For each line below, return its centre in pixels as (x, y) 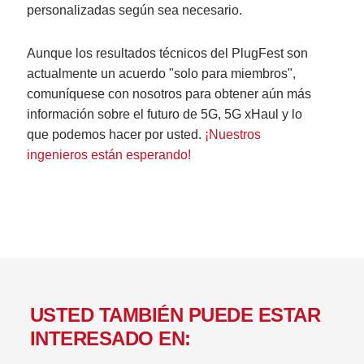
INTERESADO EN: (110, 339)
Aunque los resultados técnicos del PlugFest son (168, 54)
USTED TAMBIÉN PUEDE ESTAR (175, 315)
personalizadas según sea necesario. (136, 11)
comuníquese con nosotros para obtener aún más (169, 94)
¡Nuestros (233, 135)
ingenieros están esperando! (109, 155)
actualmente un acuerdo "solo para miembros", (162, 74)
